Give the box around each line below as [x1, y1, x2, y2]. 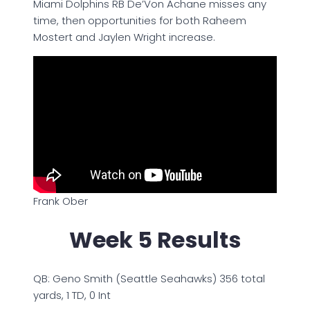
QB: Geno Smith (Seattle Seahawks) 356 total [33, 271, 265, 286]
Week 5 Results [69, 224, 241, 256]
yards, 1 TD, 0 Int [33, 287, 111, 302]
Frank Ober [33, 193, 88, 208]
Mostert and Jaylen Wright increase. [33, 29, 215, 44]
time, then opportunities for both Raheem [33, 12, 246, 28]
